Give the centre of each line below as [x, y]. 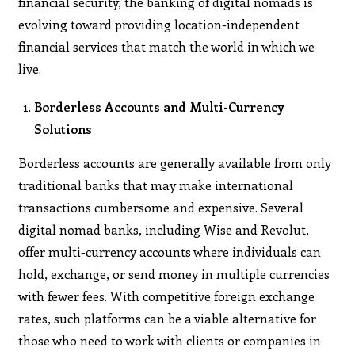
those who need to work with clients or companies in [170, 340]
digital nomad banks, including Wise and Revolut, [164, 229]
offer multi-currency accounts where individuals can [170, 251]
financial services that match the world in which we [167, 46]
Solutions [63, 128]
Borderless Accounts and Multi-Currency [160, 106]
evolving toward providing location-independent [159, 24]
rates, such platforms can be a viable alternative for [168, 318]
